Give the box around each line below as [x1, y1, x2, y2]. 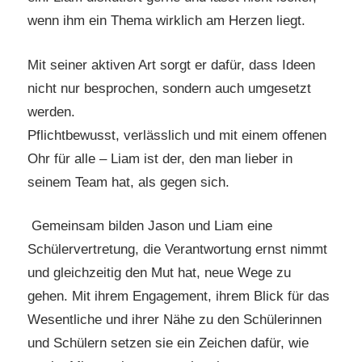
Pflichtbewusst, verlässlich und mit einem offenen [27, 127, 326, 143]
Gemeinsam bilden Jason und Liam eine [32, 218, 272, 234]
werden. [27, 103, 75, 120]
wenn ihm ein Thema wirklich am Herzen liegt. [27, 13, 305, 29]
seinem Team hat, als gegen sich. [27, 174, 229, 190]
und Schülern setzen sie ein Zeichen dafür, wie [27, 335, 309, 351]
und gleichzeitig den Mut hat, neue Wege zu [27, 265, 291, 281]
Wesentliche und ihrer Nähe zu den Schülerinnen [27, 312, 322, 328]
